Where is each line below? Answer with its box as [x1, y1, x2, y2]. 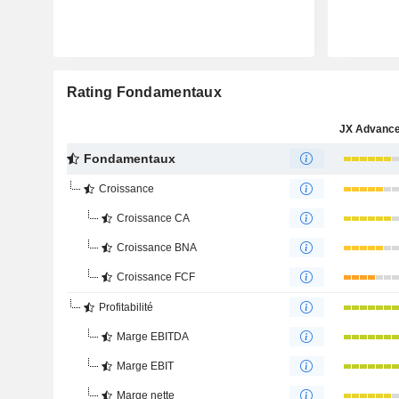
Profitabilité [98, 301, 153, 313]
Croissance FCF [116, 271, 195, 283]
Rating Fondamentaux [66, 85, 222, 100]
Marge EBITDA [116, 330, 189, 343]
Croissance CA [116, 212, 190, 224]
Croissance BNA [116, 241, 197, 254]
